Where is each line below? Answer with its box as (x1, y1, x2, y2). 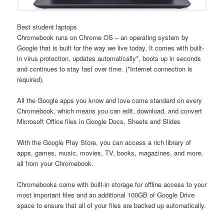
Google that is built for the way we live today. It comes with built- (17, 42, 204, 52)
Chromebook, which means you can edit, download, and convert (17, 105, 202, 115)
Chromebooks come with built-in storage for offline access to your (17, 179, 207, 189)
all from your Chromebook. (17, 158, 94, 168)
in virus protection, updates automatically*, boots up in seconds (17, 53, 201, 63)
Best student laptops (17, 21, 77, 31)
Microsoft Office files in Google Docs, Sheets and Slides (17, 116, 181, 126)
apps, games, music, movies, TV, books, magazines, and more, (17, 147, 203, 157)
